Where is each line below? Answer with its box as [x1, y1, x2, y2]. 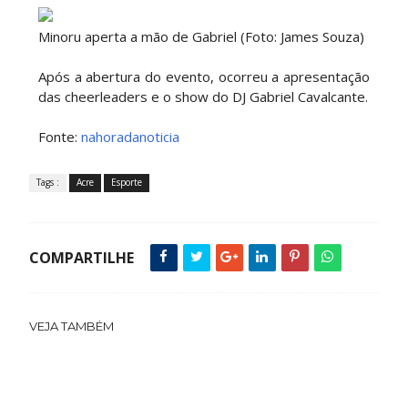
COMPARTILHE [28, 248, 134, 268]
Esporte [110, 176, 142, 189]
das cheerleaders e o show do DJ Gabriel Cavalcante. [37, 87, 368, 106]
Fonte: [37, 127, 81, 146]
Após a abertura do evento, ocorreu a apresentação [37, 67, 371, 86]
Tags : [36, 176, 59, 189]
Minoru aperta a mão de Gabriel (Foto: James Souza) [37, 27, 364, 46]
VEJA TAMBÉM [28, 319, 114, 333]
